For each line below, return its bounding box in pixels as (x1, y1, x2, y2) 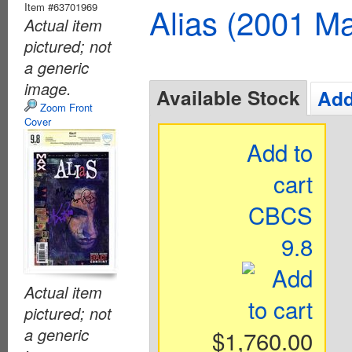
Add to (247, 135, 313, 168)
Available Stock (156, 83, 300, 112)
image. (24, 77, 71, 100)
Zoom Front (37, 100, 93, 115)
